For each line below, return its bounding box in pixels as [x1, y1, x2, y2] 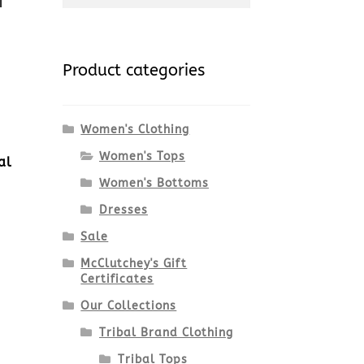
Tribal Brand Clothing [98, 326, 233, 340]
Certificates [80, 272, 154, 287]
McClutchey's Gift [80, 257, 188, 271]
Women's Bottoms [98, 176, 209, 191]
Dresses [98, 203, 148, 218]
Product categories [62, 61, 205, 80]
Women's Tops [98, 149, 185, 164]
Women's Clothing [80, 123, 190, 137]
